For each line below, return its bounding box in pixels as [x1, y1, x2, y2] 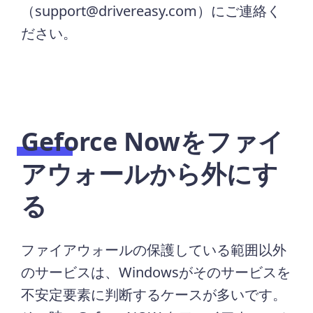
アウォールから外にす [21, 156, 279, 191]
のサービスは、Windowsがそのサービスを [21, 262, 291, 282]
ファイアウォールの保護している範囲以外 [21, 240, 287, 259]
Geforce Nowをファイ [21, 124, 284, 159]
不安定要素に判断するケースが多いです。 [21, 284, 287, 304]
